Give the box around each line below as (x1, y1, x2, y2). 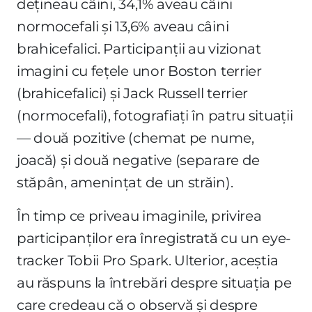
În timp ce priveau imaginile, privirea (17, 207, 262, 224)
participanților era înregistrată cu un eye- (17, 229, 291, 247)
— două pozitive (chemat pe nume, (17, 129, 254, 146)
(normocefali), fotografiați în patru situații (17, 107, 293, 124)
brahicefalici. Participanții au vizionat (17, 40, 261, 57)
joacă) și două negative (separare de (17, 151, 260, 169)
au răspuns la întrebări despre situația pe (17, 274, 292, 291)
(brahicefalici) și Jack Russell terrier (17, 84, 249, 102)
